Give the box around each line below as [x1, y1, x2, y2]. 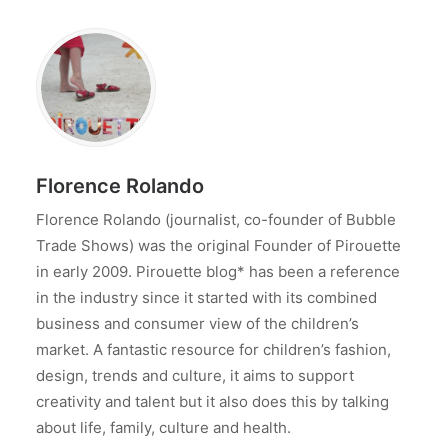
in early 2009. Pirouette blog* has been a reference [36, 262, 400, 281]
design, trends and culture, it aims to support [36, 366, 354, 385]
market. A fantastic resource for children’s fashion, [36, 340, 391, 359]
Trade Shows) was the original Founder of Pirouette [36, 236, 401, 255]
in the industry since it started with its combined [36, 288, 377, 307]
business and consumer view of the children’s [36, 314, 359, 333]
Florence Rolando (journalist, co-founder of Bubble [36, 210, 396, 229]
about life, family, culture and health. [36, 418, 291, 437]
